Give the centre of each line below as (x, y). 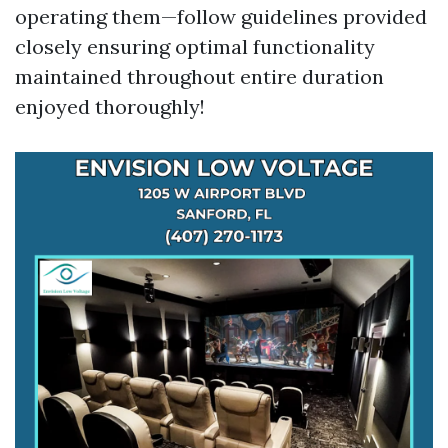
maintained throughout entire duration (199, 76)
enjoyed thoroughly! (110, 106)
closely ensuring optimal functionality (195, 46)
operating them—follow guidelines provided (221, 16)
